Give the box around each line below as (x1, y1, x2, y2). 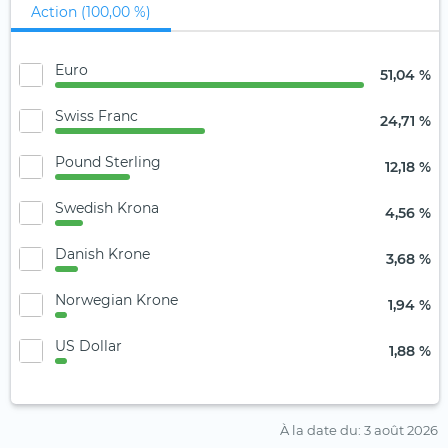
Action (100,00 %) (31, 3, 151, 22)
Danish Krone (55, 244, 150, 263)
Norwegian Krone (55, 290, 178, 309)
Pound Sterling (55, 152, 161, 171)
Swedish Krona (55, 198, 159, 217)
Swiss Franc (55, 106, 138, 125)
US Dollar (55, 336, 122, 355)
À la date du (280, 422, 358, 439)
